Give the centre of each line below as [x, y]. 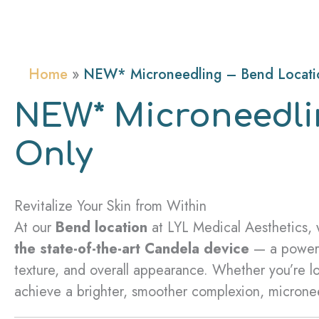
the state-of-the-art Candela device [132, 249]
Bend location [101, 227]
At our [35, 227]
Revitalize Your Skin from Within [110, 206]
